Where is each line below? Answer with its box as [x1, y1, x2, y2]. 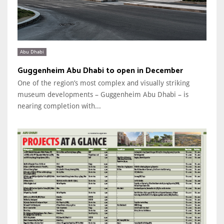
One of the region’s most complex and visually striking [17, 78, 189, 87]
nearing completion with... [17, 101, 101, 110]
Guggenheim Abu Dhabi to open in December [17, 63, 183, 77]
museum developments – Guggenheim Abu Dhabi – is [17, 90, 188, 98]
